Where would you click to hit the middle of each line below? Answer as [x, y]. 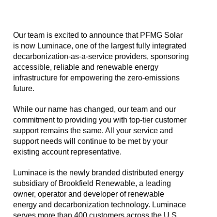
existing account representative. [67, 152]
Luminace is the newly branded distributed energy [98, 173]
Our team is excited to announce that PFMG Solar [98, 35]
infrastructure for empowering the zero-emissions [96, 78]
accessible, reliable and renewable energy [85, 67]
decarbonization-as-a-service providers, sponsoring [101, 57]
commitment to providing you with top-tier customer [100, 120]
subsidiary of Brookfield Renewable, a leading [92, 184]
